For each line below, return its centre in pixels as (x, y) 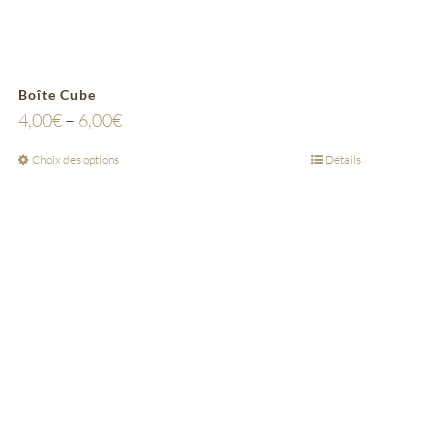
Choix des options (75, 160)
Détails (342, 160)
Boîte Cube (56, 95)
